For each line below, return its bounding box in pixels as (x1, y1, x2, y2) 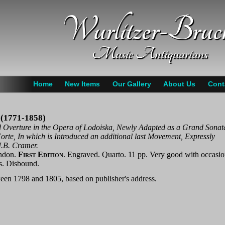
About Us (163, 80, 196, 88)
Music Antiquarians (91, 44, 208, 63)
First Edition (18, 150, 63, 159)
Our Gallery (112, 80, 151, 88)
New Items (65, 80, 100, 88)
